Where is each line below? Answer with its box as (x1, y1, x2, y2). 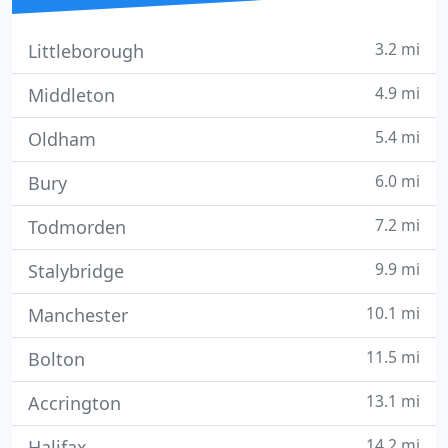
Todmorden (28, 215, 126, 239)
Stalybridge (28, 259, 124, 283)
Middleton (28, 83, 115, 107)
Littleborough (28, 39, 144, 63)
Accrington (28, 391, 121, 415)
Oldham (28, 127, 96, 151)
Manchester (28, 303, 128, 327)
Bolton (28, 347, 85, 371)
